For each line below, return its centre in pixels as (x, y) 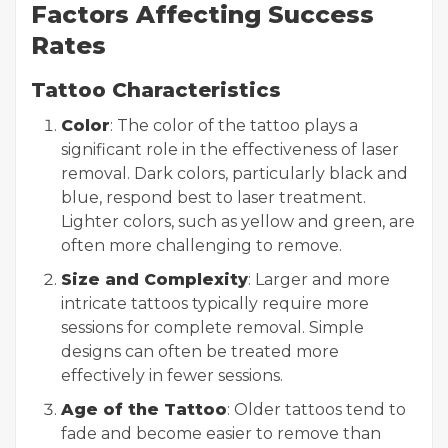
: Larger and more (319, 279)
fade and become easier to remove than (221, 433)
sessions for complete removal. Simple (212, 327)
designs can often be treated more (200, 351)
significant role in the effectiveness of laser (230, 149)
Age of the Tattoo (144, 409)
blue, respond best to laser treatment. (213, 197)
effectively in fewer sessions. (172, 375)
